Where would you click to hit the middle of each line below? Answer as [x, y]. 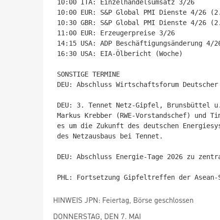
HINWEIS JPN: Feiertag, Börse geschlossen [123, 200]
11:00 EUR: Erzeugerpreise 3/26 [116, 33]
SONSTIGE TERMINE [88, 74]
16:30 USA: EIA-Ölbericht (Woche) [120, 54]
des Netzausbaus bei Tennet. [110, 136]
